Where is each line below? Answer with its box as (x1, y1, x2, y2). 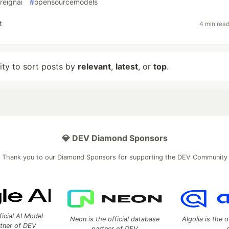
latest (116, 61, 138, 72)
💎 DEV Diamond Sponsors (61, 133, 168, 143)
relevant (78, 61, 111, 72)
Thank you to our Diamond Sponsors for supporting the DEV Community (2, 153, 227, 161)
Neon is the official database (70, 215, 159, 223)
